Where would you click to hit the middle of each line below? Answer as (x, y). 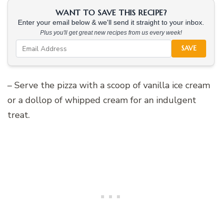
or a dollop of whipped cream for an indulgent (102, 100)
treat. (19, 115)
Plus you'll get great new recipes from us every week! (111, 33)
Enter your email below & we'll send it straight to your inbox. (111, 23)
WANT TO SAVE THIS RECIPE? (111, 13)
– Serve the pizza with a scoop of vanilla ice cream (109, 85)
